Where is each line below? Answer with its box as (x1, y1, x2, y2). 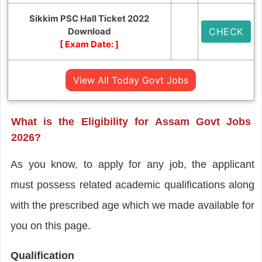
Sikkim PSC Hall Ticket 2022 (29, 12, 150, 24)
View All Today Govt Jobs (73, 74, 189, 86)
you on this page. (10, 219, 91, 232)
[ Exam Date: (60, 38, 116, 50)
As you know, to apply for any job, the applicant (10, 158, 255, 170)
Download (67, 25, 111, 37)
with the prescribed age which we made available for (10, 199, 255, 211)
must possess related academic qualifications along (10, 178, 255, 191)
